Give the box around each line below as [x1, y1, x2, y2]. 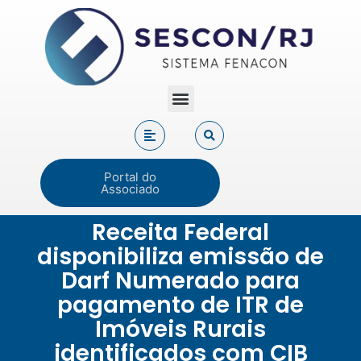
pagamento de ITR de [57, 289, 304, 322]
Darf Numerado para [61, 265, 300, 297]
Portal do [104, 168, 156, 185]
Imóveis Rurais [95, 313, 266, 346]
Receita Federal [92, 217, 269, 249]
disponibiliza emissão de [37, 241, 324, 273]
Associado [101, 180, 160, 197]
